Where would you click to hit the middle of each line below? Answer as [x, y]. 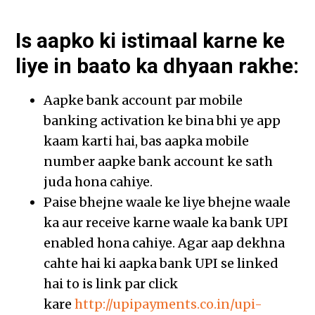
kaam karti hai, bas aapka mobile [147, 141]
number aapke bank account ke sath [159, 162]
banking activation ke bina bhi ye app [162, 121]
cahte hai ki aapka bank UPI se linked [161, 264]
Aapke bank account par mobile [143, 101]
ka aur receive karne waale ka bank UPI [166, 223]
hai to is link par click [111, 284]
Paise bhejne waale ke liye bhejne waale [167, 202]
